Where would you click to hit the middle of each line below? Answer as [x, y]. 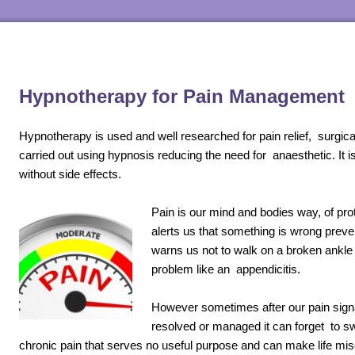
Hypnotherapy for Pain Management [185, 96]
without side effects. [70, 174]
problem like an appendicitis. [227, 269]
